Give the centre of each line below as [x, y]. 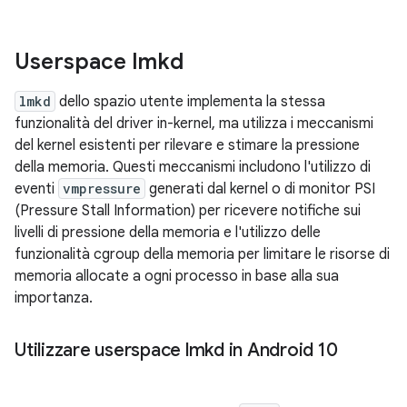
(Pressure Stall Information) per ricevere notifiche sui [188, 211]
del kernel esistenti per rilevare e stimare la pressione [187, 145]
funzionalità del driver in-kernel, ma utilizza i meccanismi [194, 124]
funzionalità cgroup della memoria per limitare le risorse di [202, 254]
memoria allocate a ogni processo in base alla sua [177, 276]
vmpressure [102, 189]
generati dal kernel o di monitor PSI [260, 189]
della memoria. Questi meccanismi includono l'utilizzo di [193, 167]
